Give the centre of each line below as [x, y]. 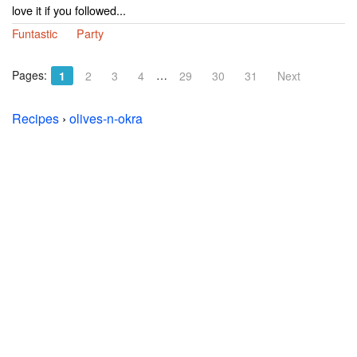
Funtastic [35, 33]
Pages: [29, 75]
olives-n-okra [106, 119]
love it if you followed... [69, 10]
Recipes [35, 119]
